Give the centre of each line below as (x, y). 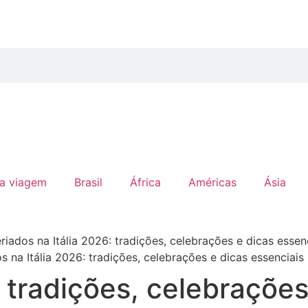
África (145, 182)
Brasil (88, 182)
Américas (212, 182)
